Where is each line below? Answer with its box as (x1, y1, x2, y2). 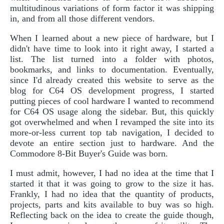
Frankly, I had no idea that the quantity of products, (10, 188, 214, 199)
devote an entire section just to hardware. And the (10, 137, 214, 148)
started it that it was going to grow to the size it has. (10, 178, 214, 188)
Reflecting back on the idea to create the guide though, (10, 209, 214, 220)
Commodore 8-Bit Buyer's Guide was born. (10, 148, 168, 158)
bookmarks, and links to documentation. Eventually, (10, 64, 214, 74)
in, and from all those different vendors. (10, 13, 155, 23)
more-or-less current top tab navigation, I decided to (10, 127, 214, 137)
